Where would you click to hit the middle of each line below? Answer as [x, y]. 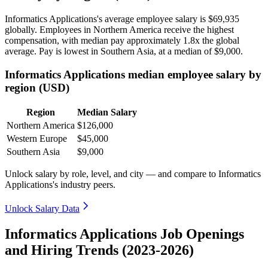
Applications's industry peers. [60, 185]
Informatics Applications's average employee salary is [106, 19]
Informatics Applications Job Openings [124, 234]
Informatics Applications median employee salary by [133, 74]
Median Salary [107, 112]
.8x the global [214, 40]
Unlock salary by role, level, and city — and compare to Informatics [133, 174]
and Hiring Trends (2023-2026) [99, 250]
